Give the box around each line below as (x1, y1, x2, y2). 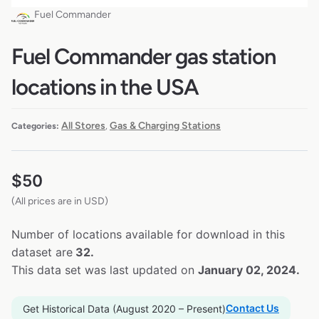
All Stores (61, 119, 105, 132)
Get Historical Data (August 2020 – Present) (23, 302, 226, 315)
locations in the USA (11, 74, 199, 101)
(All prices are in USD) (11, 194, 108, 207)
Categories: (11, 120, 59, 131)
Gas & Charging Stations (110, 119, 221, 132)
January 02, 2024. (198, 262, 300, 277)
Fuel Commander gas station (11, 43, 276, 70)
